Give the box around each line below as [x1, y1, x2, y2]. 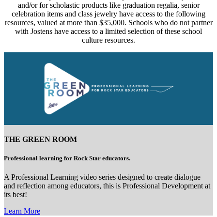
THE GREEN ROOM [4, 135, 77, 143]
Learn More [4, 207, 40, 216]
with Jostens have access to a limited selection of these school [15, 27, 202, 35]
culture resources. [82, 35, 135, 44]
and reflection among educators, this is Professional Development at [4, 182, 210, 190]
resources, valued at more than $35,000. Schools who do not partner [4, 18, 213, 27]
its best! [4, 190, 27, 199]
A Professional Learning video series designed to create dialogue [4, 173, 201, 182]
